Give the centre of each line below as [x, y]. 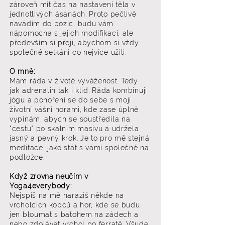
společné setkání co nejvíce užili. [68, 52]
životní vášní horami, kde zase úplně [74, 109]
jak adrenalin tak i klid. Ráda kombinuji [78, 90]
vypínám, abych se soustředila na [70, 119]
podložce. [27, 157]
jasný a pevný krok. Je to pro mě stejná [80, 138]
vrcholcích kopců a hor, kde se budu [75, 205]
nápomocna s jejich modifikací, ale [72, 33]
